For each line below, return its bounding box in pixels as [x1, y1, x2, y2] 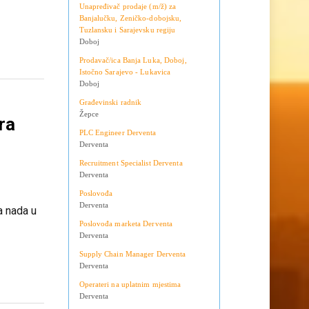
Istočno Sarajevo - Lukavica [79, 94, 171, 103]
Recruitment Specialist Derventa [79, 185, 183, 194]
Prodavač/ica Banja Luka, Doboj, [79, 82, 187, 91]
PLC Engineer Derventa [79, 154, 157, 163]
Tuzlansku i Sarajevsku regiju [79, 52, 176, 61]
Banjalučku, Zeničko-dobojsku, [79, 40, 182, 49]
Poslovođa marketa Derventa [79, 246, 173, 255]
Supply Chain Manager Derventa [79, 276, 186, 285]
